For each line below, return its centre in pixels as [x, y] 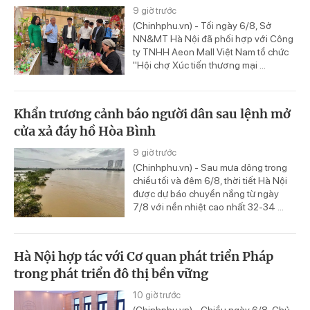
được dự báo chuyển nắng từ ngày [206, 194]
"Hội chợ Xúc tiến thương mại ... [199, 65]
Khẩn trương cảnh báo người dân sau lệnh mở [152, 114]
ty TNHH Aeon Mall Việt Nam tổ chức [211, 52]
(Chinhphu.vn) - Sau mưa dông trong [210, 168]
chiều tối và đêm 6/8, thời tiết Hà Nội [210, 181]
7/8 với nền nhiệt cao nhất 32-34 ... [208, 207]
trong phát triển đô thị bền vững [111, 274]
